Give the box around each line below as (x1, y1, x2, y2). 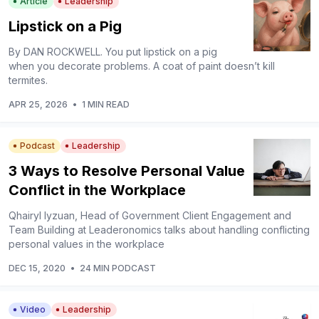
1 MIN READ (82, 99, 130, 110)
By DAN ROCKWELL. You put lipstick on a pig (9, 46, 217, 58)
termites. (9, 74, 48, 87)
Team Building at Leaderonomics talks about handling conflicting (9, 224, 310, 236)
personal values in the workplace (9, 238, 164, 251)
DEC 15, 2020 (9, 263, 66, 274)
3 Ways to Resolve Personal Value (9, 162, 245, 180)
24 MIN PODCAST (80, 263, 156, 274)
